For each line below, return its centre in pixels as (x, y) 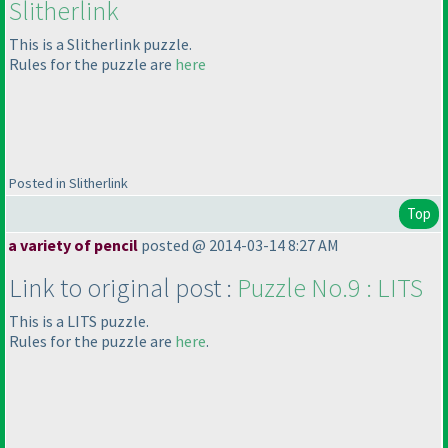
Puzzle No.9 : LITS (330, 288)
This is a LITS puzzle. (79, 321)
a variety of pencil (74, 245)
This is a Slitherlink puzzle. (100, 44)
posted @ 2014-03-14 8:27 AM (240, 245)
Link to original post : (123, 288)
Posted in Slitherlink (68, 183)
